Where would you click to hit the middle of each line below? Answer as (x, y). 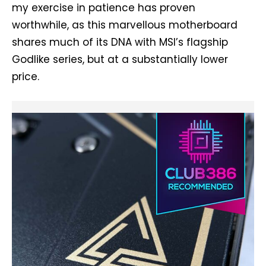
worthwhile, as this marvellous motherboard (125, 25)
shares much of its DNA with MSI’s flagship (120, 42)
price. (26, 76)
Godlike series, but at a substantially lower (120, 59)
